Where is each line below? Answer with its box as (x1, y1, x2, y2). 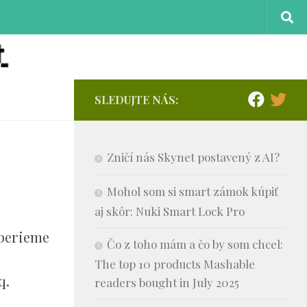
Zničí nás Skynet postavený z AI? (107, 149, 280, 164)
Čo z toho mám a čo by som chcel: (107, 236, 283, 251)
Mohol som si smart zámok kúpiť (107, 183, 278, 199)
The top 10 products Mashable (95, 256, 255, 271)
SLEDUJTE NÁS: (95, 92, 178, 107)
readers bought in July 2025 (95, 274, 239, 290)
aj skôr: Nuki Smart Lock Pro (95, 203, 245, 219)
